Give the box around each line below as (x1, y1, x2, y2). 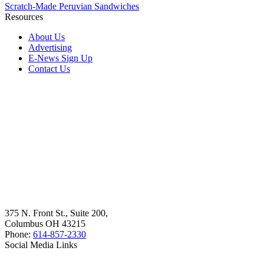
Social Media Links (5, 240, 77, 250)
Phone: (5, 229, 33, 240)
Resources (5, 11, 43, 22)
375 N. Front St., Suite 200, (5, 208, 108, 219)
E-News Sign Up (28, 52, 93, 63)
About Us (28, 31, 65, 42)
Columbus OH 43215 (5, 219, 85, 229)
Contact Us (28, 63, 70, 74)
